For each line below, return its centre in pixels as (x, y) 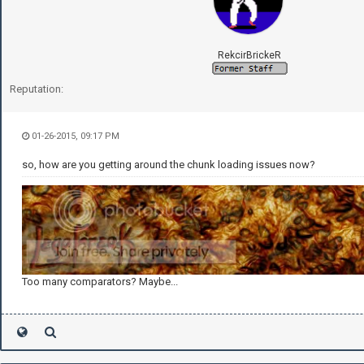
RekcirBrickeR (249, 55)
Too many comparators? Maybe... (100, 281)
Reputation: (37, 89)
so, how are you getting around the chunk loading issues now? (169, 164)
